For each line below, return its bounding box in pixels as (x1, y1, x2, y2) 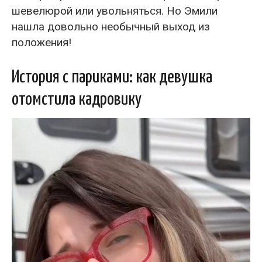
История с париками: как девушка (12, 68, 212, 86)
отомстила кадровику (12, 90, 142, 108)
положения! (12, 35, 71, 49)
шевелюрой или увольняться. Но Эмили (12, 4, 218, 18)
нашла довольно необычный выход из (12, 19, 210, 33)
